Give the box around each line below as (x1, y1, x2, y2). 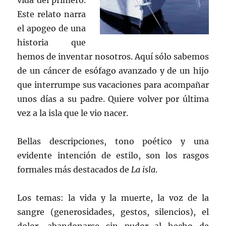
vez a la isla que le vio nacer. (17, 108, 129, 118)
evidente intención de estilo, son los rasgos (17, 150, 209, 160)
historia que (17, 37, 86, 47)
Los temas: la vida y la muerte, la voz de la (17, 193, 209, 203)
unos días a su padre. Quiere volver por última (17, 94, 209, 104)
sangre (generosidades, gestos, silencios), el (17, 207, 209, 217)
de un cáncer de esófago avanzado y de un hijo (17, 66, 209, 76)
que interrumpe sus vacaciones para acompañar (17, 80, 209, 90)
